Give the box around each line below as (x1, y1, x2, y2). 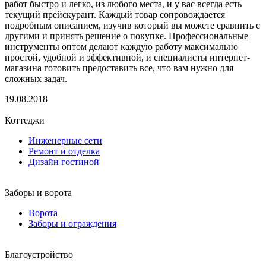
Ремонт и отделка (28, 145, 100, 156)
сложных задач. (5, 73, 67, 84)
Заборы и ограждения (28, 218, 116, 229)
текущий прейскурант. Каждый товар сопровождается (5, 9, 225, 20)
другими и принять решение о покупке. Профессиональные (5, 30, 248, 41)
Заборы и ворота (5, 187, 72, 198)
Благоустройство (5, 249, 73, 259)
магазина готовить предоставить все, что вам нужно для (5, 62, 233, 73)
